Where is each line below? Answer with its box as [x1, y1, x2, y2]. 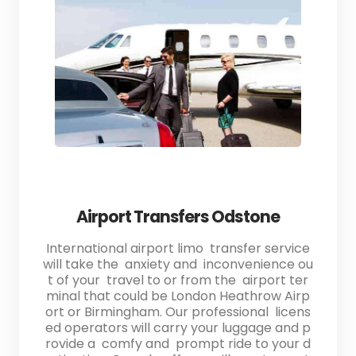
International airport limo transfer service [43, 238, 313, 257]
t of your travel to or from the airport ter [48, 270, 308, 289]
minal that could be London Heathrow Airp [46, 286, 310, 305]
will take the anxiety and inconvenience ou [43, 254, 313, 273]
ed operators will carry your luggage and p [45, 318, 311, 337]
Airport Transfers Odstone [76, 204, 280, 228]
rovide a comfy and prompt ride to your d [45, 334, 311, 353]
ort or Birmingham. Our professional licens [45, 302, 311, 321]
